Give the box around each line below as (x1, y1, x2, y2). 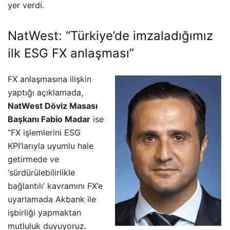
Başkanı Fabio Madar (8, 113, 90, 124)
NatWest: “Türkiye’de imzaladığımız (8, 28, 213, 43)
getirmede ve (8, 154, 59, 164)
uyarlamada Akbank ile (8, 194, 96, 204)
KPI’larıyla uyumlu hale (8, 140, 93, 151)
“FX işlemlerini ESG (8, 127, 81, 138)
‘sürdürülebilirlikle (8, 167, 75, 178)
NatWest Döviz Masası (8, 100, 98, 111)
